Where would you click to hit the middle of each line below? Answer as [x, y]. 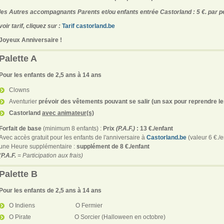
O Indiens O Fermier [56, 205]
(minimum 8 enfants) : [72, 128]
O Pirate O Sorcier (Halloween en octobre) [87, 217]
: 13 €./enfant [154, 128]
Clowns [19, 90]
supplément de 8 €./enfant [113, 146]
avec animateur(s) [68, 113]
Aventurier [24, 101]
